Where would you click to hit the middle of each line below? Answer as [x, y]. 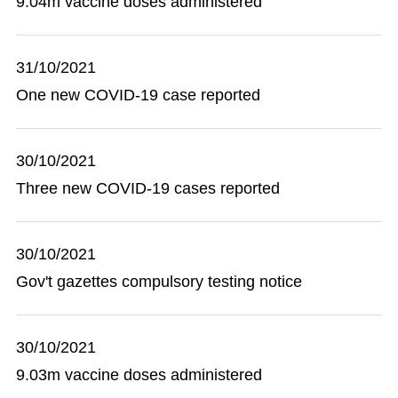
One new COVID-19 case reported [138, 95]
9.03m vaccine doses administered [139, 375]
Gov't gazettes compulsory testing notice [159, 282]
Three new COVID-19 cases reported [148, 188]
